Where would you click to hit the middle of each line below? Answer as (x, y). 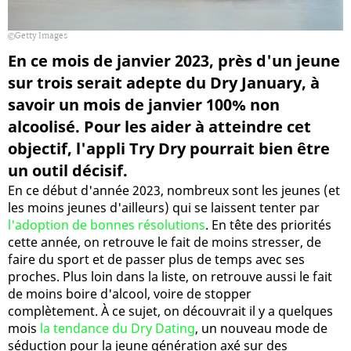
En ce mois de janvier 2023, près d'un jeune (174, 60)
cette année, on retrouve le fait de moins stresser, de (165, 242)
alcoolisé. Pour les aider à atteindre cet (159, 126)
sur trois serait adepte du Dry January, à (164, 82)
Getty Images (41, 36)
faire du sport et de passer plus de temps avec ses (156, 259)
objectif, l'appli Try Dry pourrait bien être (169, 148)
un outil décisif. (68, 170)
